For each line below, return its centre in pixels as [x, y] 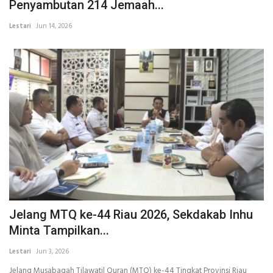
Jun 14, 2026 [54, 27]
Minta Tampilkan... [59, 230]
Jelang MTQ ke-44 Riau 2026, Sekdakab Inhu [131, 214]
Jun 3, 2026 [52, 251]
